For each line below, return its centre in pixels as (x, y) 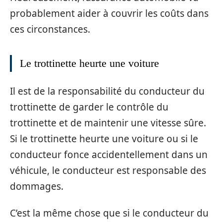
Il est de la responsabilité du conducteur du (107, 91)
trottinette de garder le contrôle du (89, 107)
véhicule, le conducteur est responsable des (108, 170)
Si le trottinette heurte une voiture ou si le (104, 139)
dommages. (37, 186)
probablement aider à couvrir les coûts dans (109, 14)
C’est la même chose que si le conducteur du (109, 213)
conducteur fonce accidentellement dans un (109, 154)
